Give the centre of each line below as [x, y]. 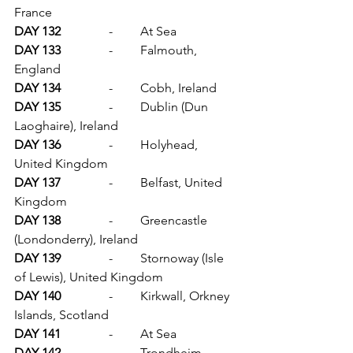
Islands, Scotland [61, 315]
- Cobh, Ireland [178, 88]
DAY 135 [85, 107]
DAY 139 [85, 258]
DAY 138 [85, 221]
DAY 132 [85, 32]
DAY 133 [85, 50]
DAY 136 [85, 145]
